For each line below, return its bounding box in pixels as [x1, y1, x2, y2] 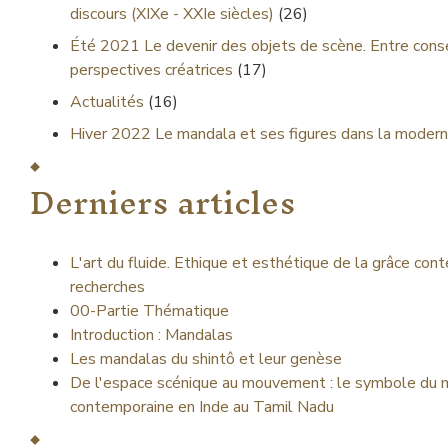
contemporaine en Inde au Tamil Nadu [70, 396, 334, 418]
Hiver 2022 [70, 123, 151, 145]
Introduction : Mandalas [70, 324, 233, 346]
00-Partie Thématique [70, 300, 229, 322]
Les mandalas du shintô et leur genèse [70, 348, 342, 370]
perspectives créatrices [70, 59, 233, 81]
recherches [70, 276, 145, 298]
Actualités [70, 91, 144, 113]
